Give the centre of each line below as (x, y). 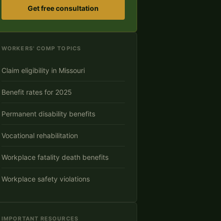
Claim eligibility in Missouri (43, 70)
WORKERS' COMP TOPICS (41, 48)
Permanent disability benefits (48, 113)
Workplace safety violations (46, 179)
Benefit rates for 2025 (37, 92)
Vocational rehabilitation (40, 135)
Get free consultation (63, 8)
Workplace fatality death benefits (55, 157)
